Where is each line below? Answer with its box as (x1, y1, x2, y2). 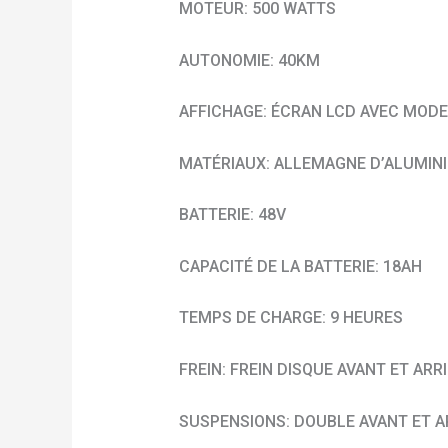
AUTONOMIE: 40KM (178, 50, 320, 70)
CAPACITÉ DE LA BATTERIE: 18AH (178, 256, 422, 276)
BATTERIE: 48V (178, 205, 286, 225)
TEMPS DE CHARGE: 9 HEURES (178, 308, 403, 328)
